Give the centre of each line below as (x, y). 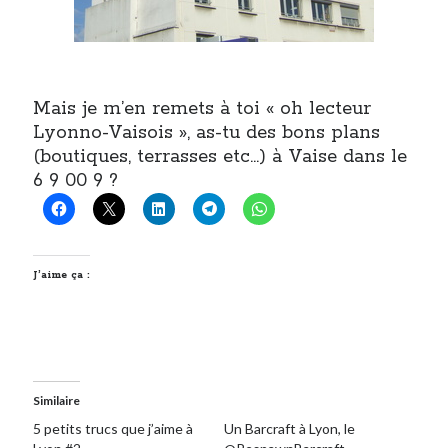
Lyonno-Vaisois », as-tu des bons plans (207, 133)
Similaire (57, 401)
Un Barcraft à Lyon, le (289, 429)
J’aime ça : (62, 275)
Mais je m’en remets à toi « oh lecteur (202, 109)
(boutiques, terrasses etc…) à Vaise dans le (220, 157)
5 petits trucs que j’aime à (113, 429)
